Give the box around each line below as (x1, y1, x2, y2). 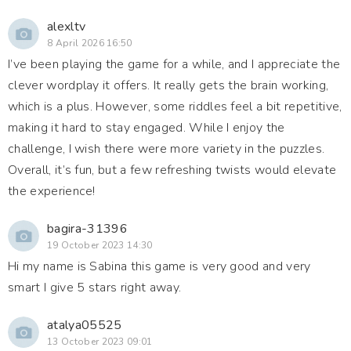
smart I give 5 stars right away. (8, 279, 182, 296)
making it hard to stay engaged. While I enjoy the (8, 119, 285, 136)
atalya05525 (47, 317, 122, 334)
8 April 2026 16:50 (47, 37, 132, 49)
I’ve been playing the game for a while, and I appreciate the (8, 56, 341, 73)
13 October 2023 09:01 (47, 335, 153, 348)
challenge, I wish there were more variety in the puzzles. (8, 140, 325, 157)
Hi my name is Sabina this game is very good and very (8, 258, 311, 275)
